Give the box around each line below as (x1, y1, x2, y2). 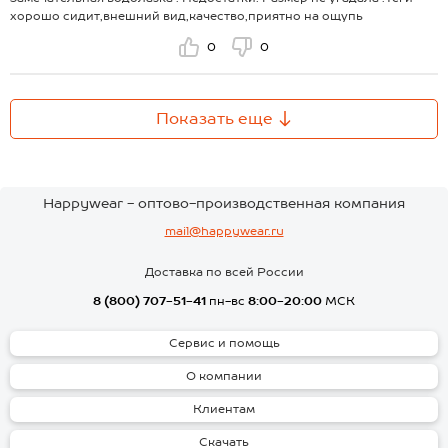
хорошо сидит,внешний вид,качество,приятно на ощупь (10, 9, 363, 24)
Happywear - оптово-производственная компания (43, 194, 405, 211)
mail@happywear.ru (164, 223, 284, 238)
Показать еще (155, 109, 273, 129)
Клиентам (193, 401, 255, 416)
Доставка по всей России (144, 264, 304, 279)
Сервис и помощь (168, 335, 280, 350)
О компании (186, 368, 262, 383)
